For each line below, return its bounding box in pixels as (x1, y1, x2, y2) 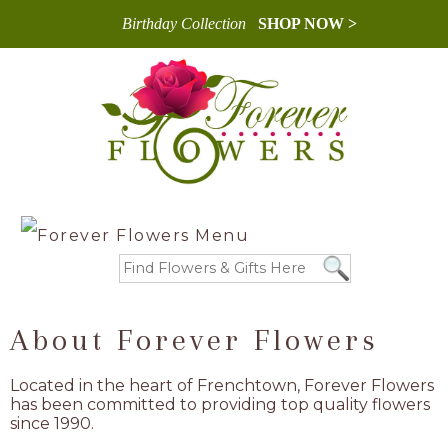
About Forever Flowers (10, 322, 379, 357)
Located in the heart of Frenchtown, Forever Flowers (10, 376, 434, 395)
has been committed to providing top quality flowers (10, 395, 430, 414)
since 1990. (10, 414, 94, 433)
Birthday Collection (121, 15, 246, 32)
